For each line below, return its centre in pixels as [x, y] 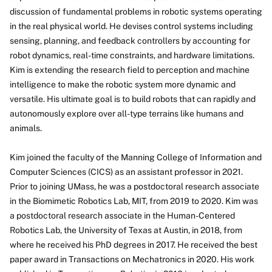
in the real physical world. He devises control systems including [131, 26]
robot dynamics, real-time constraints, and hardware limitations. [132, 55]
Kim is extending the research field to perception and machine [130, 70]
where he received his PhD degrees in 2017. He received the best [134, 245]
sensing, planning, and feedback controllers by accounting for [130, 41]
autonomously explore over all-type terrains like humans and [127, 114]
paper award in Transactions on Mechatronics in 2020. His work [132, 259]
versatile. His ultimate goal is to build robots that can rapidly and [133, 99]
